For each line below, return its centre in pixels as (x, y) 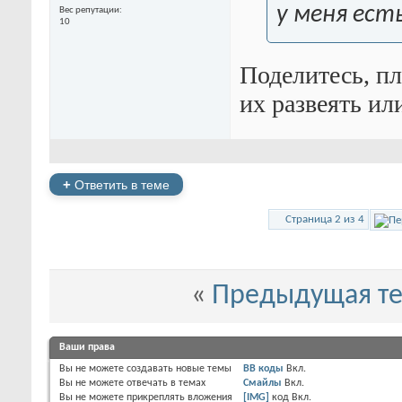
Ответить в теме (120, 184)
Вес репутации (89, 10)
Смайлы (263, 383)
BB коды (264, 368)
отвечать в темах (165, 383)
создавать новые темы (178, 368)
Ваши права (87, 347)
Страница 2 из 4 (325, 219)
